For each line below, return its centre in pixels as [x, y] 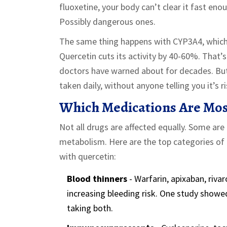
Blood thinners [97, 178]
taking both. [90, 208]
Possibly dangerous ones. [107, 21]
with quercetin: [88, 156]
